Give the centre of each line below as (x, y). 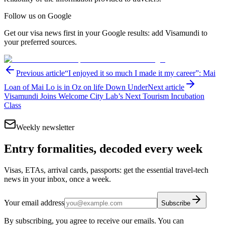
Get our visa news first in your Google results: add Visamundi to (106, 33)
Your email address (34, 203)
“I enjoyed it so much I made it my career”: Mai (140, 73)
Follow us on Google (38, 16)
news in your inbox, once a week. (58, 179)
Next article (166, 87)
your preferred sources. (40, 42)
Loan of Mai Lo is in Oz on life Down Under (76, 87)
